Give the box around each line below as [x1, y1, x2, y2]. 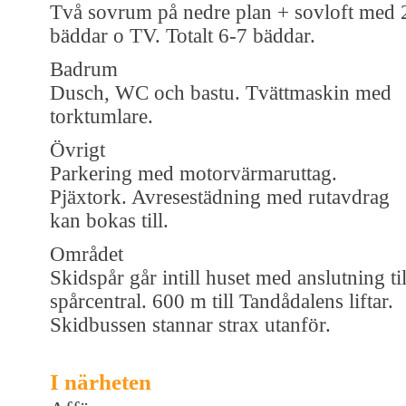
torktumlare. [50, 104, 153, 128]
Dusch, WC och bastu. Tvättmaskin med [50, 81, 391, 104]
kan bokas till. [50, 208, 169, 232]
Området [50, 242, 123, 266]
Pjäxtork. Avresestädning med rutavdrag [50, 185, 390, 208]
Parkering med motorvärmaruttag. [50, 161, 337, 185]
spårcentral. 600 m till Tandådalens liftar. [50, 289, 393, 313]
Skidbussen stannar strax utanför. [50, 313, 331, 336]
